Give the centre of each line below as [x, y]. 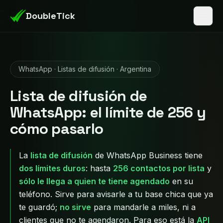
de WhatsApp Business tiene [148, 155]
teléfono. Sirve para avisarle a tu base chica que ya [116, 194]
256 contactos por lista [159, 168]
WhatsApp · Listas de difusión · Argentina [85, 69]
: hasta [99, 168]
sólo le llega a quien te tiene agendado [94, 181]
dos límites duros [52, 168]
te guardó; [39, 207]
